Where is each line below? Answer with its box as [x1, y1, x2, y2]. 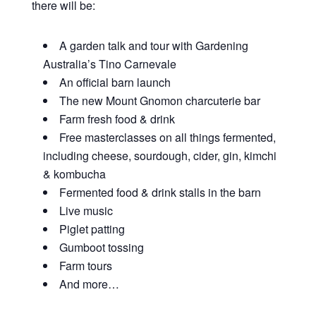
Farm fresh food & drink [59, 110, 175, 127]
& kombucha [42, 165, 106, 182]
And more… [59, 275, 119, 292]
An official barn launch [59, 73, 171, 90]
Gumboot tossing [59, 238, 144, 255]
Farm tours [59, 257, 112, 274]
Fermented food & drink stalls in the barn [59, 183, 261, 200]
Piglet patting [59, 220, 125, 237]
